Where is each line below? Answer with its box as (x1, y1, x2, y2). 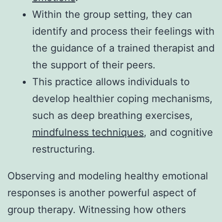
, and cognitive (144, 126, 213, 139)
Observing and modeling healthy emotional (7, 170, 208, 182)
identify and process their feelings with (32, 25, 215, 38)
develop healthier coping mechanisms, (32, 93, 213, 105)
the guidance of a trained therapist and (32, 42, 215, 55)
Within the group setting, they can (32, 8, 192, 21)
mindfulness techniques (32, 126, 144, 139)
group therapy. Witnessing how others (7, 204, 186, 216)
